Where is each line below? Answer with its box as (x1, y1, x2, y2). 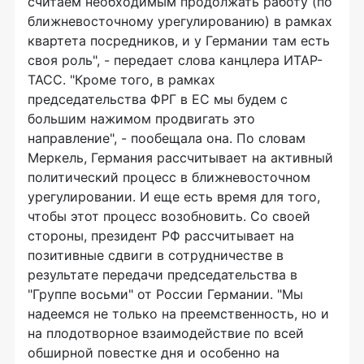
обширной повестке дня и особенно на (28, 344, 279, 361)
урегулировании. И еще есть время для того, (28, 188, 320, 205)
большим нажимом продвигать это (28, 110, 255, 127)
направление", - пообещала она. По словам (28, 130, 305, 146)
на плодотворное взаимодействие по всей (28, 325, 304, 341)
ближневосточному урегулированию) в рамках (28, 13, 332, 29)
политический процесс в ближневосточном (28, 169, 310, 185)
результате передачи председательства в (28, 266, 297, 283)
